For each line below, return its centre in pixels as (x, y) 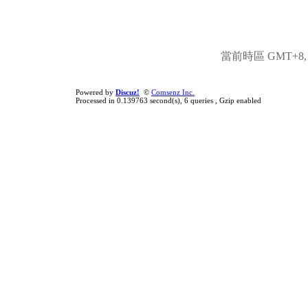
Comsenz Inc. (173, 92)
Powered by (96, 92)
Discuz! (128, 92)
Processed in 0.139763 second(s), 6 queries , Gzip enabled (168, 100)
